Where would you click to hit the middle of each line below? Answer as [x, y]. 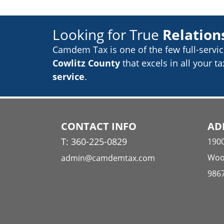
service [68, 76]
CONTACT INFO [99, 126]
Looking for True [107, 34]
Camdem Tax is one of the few [116, 49]
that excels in [149, 63]
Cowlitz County [86, 63]
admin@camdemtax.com [108, 158]
